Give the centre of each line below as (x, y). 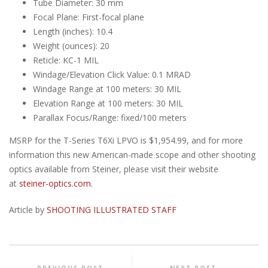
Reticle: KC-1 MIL (66, 60)
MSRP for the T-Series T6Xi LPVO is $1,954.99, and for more (126, 140)
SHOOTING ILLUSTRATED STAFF (112, 209)
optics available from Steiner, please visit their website (114, 169)
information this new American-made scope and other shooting (132, 154)
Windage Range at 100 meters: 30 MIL (107, 89)
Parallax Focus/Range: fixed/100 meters (110, 117)
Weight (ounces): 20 (71, 45)
